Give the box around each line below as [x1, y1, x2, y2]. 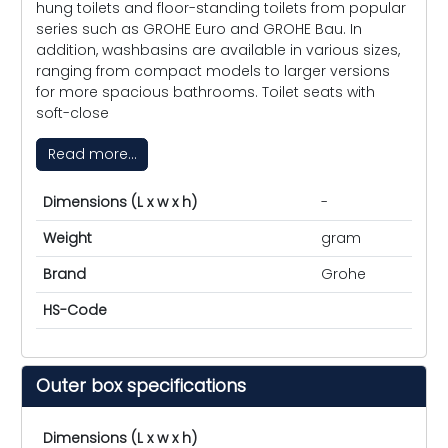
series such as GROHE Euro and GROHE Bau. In [36, 18, 362, 39]
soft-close [36, 102, 109, 123]
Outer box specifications [36, 374, 246, 399]
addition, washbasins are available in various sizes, [36, 39, 400, 60]
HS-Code [43, 300, 107, 321]
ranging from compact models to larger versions [36, 60, 390, 81]
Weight [43, 228, 92, 249]
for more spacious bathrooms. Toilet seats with [36, 81, 375, 102]
